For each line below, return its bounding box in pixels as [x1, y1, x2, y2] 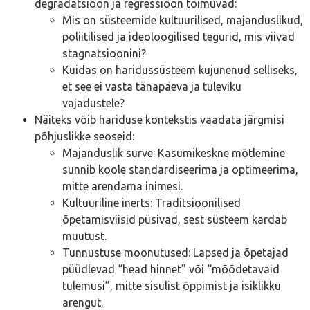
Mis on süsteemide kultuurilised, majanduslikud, [62, 13, 303, 26]
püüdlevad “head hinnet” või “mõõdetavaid [62, 262, 280, 275]
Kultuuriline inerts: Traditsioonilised [62, 196, 241, 209]
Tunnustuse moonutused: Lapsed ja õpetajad [62, 246, 289, 259]
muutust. [62, 229, 107, 242]
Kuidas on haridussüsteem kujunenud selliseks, [62, 63, 298, 76]
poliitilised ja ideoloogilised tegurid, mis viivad [62, 30, 295, 43]
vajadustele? [62, 96, 125, 109]
